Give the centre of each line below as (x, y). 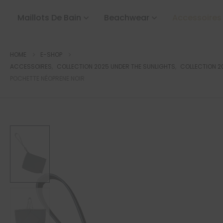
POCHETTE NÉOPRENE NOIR (47, 79)
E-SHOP (51, 55)
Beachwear (127, 18)
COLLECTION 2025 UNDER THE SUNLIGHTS (116, 67)
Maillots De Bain (49, 18)
